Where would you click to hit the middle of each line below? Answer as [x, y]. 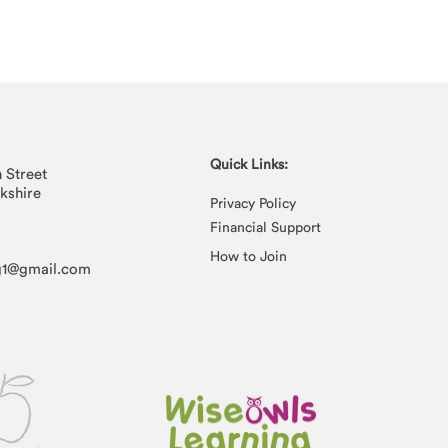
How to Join [248, 256]
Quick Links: [249, 164]
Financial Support [265, 227]
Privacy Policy [253, 203]
